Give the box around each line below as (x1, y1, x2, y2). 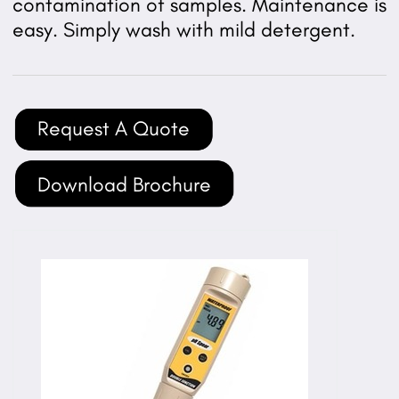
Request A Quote (37, 116, 190, 142)
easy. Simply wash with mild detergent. (12, 17, 355, 43)
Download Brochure (37, 172, 211, 198)
